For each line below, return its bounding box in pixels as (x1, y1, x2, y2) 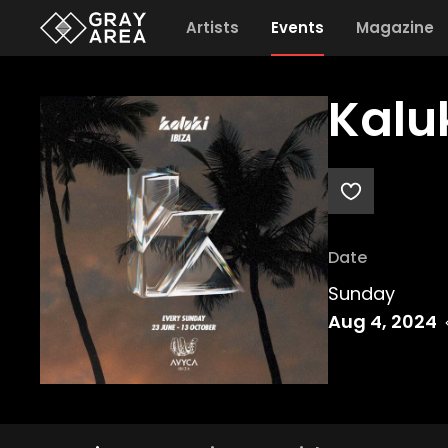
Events (270, 17, 324, 38)
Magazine (355, 17, 434, 38)
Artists (185, 17, 239, 38)
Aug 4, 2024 (328, 309, 437, 334)
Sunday (328, 281, 395, 306)
